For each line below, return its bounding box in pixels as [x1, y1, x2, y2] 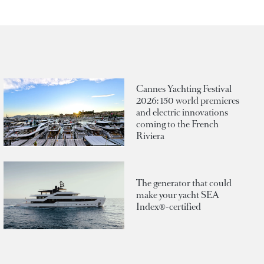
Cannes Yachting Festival [136, 82, 232, 95]
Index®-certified [136, 200, 201, 213]
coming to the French [136, 117, 219, 130]
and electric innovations [136, 105, 228, 118]
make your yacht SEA [136, 189, 219, 202]
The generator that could [136, 177, 232, 190]
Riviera [136, 129, 164, 142]
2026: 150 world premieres [136, 94, 239, 107]
